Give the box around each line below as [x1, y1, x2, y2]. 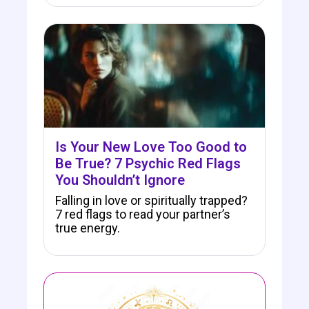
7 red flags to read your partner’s [55, 206, 230, 221]
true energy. [55, 220, 120, 235]
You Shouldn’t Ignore [55, 171, 185, 188]
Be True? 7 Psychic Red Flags [55, 154, 241, 172]
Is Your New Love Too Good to [55, 138, 247, 155]
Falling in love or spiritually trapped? [55, 192, 248, 208]
